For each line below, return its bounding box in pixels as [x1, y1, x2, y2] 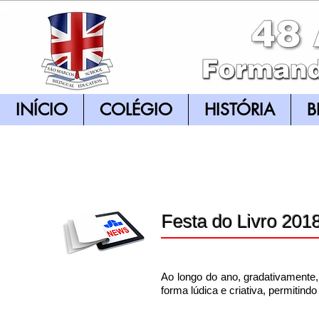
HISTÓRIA [204, 99, 275, 120]
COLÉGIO [100, 99, 172, 120]
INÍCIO [16, 99, 68, 120]
